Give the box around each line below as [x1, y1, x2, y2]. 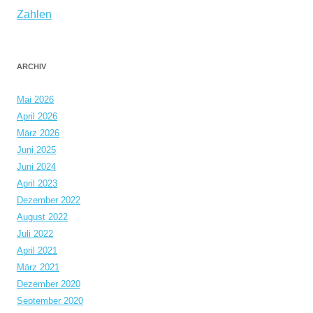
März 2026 [17, 128, 59, 138]
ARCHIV [17, 62, 46, 71]
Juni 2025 [17, 145, 56, 155]
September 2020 [17, 296, 83, 306]
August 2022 [17, 212, 68, 222]
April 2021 [17, 245, 57, 256]
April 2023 [17, 178, 57, 189]
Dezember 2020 [17, 279, 80, 289]
